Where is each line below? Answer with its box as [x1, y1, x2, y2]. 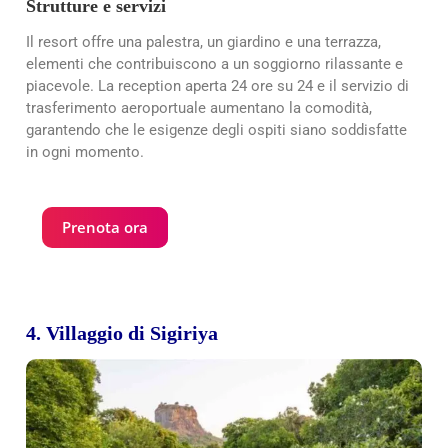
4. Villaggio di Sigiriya [26, 322, 218, 345]
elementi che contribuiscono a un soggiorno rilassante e [26, 55, 403, 74]
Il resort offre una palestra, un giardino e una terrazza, [26, 33, 381, 52]
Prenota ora [62, 217, 148, 238]
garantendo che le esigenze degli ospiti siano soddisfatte [26, 121, 407, 140]
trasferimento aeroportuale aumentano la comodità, [26, 99, 372, 118]
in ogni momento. [26, 143, 144, 162]
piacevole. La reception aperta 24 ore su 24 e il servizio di [26, 77, 409, 96]
